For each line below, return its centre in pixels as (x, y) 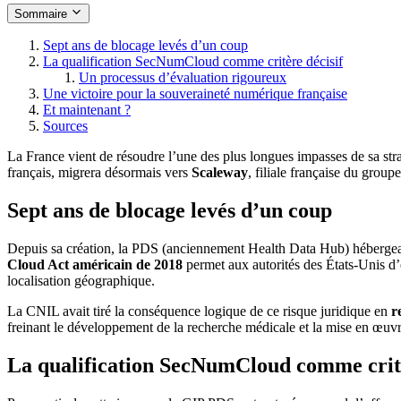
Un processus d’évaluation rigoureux (183, 78)
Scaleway (220, 173)
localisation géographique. (81, 280)
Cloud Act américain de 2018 (95, 264)
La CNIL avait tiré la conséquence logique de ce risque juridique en (199, 311)
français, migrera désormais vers (99, 173)
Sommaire (43, 14)
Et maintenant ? (87, 110)
